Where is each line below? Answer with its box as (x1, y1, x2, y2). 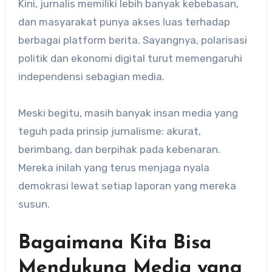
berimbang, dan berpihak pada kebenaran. (18, 143, 220, 155)
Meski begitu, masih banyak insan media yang (18, 106, 238, 119)
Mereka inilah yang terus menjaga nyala (18, 161, 209, 174)
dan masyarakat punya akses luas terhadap (18, 15, 230, 28)
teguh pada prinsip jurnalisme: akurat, (18, 124, 201, 137)
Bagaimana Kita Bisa (18, 233, 211, 253)
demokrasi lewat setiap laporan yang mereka (18, 179, 236, 192)
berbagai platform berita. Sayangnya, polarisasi (18, 33, 247, 46)
